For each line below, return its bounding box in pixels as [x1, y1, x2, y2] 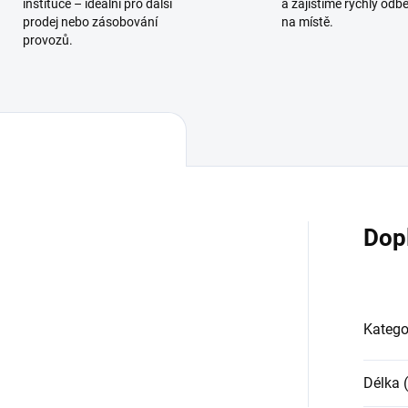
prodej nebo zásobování [22, 15, 158, 30]
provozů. [22, 33, 73, 48]
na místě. [281, 15, 333, 30]
